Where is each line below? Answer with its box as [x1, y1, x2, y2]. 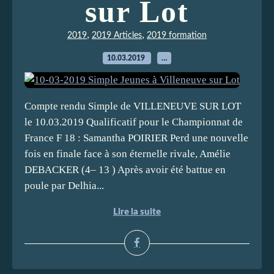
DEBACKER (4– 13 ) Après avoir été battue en [24, 164, 226, 176]
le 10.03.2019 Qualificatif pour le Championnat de [24, 116, 243, 128]
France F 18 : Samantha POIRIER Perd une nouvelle [24, 132, 248, 144]
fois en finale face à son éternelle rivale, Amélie [24, 148, 231, 160]
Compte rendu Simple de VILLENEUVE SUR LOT [24, 100, 241, 112]
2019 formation [147, 31, 207, 40]
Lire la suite [113, 207, 161, 217]
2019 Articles [92, 31, 142, 40]
